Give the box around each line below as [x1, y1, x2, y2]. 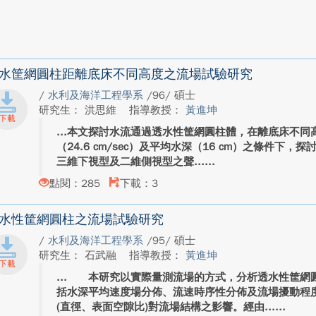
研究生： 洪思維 [38, 104, 120, 116]
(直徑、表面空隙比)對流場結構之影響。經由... [56, 300, 275, 313]
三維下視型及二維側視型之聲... [56, 155, 205, 168]
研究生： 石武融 [38, 249, 120, 262]
